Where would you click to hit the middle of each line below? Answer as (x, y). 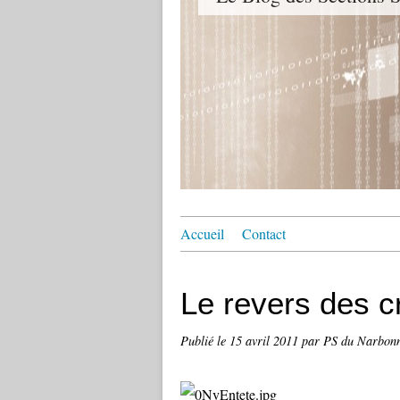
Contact (264, 233)
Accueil (202, 233)
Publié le (205, 341)
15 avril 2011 (266, 341)
